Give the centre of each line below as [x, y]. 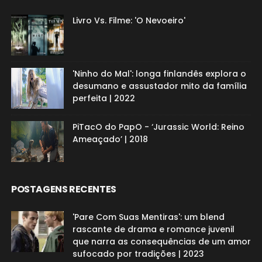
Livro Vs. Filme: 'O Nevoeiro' [129, 20]
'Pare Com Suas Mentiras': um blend [148, 217]
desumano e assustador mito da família [159, 86]
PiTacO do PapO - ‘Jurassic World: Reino [158, 127]
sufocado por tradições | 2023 [138, 254]
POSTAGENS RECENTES [63, 189]
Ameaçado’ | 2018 [110, 139]
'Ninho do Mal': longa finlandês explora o [159, 73]
